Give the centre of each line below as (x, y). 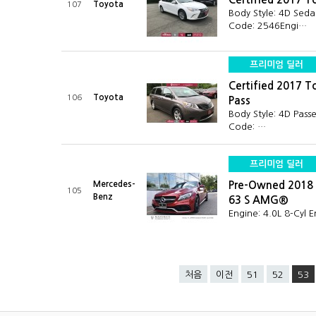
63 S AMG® (259, 200)
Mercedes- (114, 184)
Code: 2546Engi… (268, 26)
